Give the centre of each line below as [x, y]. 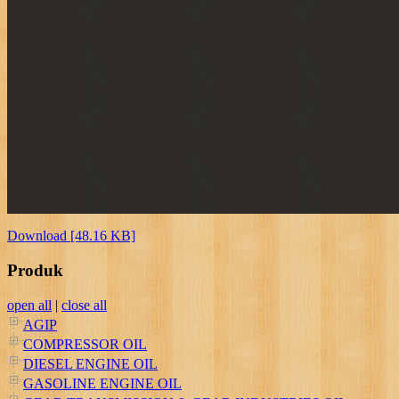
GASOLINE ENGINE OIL [102, 383]
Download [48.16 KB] [71, 236]
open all [29, 305]
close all [84, 305]
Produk [35, 270]
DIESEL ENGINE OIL [90, 363]
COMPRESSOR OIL [85, 344]
